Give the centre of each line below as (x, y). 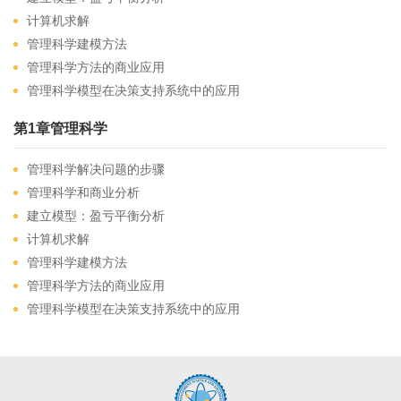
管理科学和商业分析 (83, 192)
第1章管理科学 (60, 128)
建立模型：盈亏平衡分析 (96, 215)
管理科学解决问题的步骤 (96, 169)
